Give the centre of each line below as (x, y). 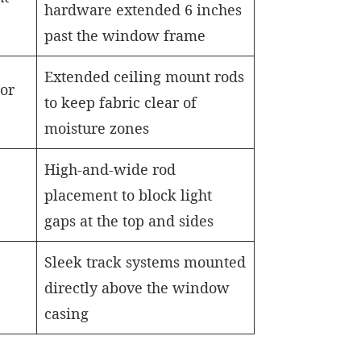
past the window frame (125, 35)
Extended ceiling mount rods (145, 77)
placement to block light (129, 195)
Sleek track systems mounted (145, 262)
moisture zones (97, 128)
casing (67, 313)
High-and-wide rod (110, 169)
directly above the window (137, 288)
